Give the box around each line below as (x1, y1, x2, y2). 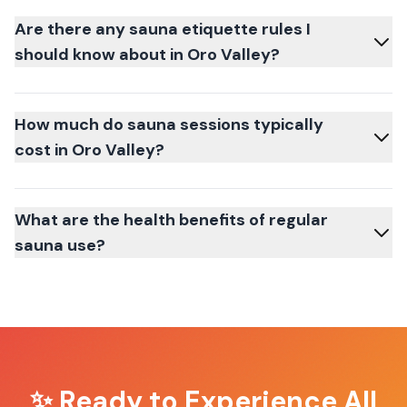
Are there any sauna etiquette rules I (15, 18, 311, 40)
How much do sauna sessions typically (15, 114, 323, 135)
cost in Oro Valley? (15, 139, 164, 161)
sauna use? (15, 234, 105, 256)
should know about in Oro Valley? (15, 44, 280, 65)
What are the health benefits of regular (15, 209, 328, 231)
